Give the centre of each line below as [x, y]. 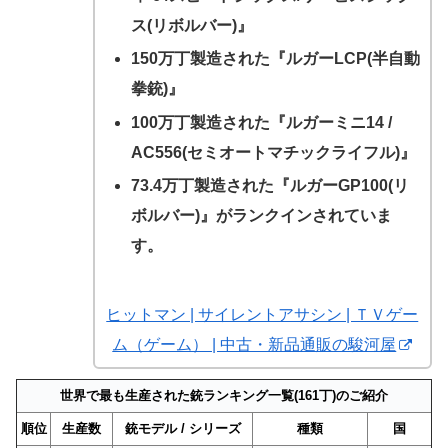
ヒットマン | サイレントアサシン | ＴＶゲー [262, 315]
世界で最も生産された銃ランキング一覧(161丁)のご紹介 [224, 395]
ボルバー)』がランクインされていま [261, 215]
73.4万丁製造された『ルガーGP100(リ [269, 185]
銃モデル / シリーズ [182, 428]
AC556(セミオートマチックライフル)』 [273, 152]
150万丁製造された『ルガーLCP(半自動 [275, 59]
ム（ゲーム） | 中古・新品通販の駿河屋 [254, 345]
